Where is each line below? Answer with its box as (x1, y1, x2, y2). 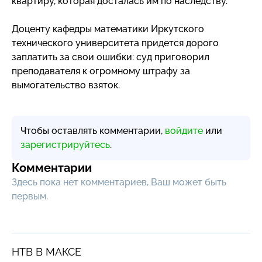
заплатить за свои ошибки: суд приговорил (12, 51, 209, 63)
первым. (12, 190, 48, 202)
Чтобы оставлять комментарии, (20, 125, 165, 136)
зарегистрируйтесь (20, 139, 110, 150)
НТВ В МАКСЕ (12, 245, 81, 258)
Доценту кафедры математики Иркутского (12, 23, 204, 35)
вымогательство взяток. (12, 79, 120, 91)
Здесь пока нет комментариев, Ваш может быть (12, 176, 226, 188)
